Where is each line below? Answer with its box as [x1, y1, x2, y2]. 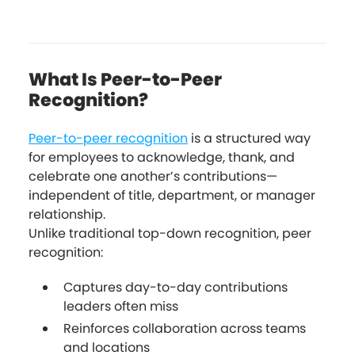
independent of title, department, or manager [29, 185, 315, 204]
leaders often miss [63, 296, 178, 315]
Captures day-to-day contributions [63, 277, 288, 296]
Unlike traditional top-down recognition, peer [29, 223, 311, 242]
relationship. [29, 204, 105, 223]
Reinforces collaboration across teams [63, 319, 306, 338]
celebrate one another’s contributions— [29, 166, 277, 185]
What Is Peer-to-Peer [29, 66, 222, 92]
